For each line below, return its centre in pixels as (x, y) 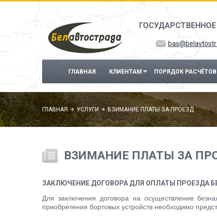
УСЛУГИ (88, 109)
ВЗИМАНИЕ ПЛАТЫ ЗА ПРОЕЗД (151, 109)
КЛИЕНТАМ (125, 72)
